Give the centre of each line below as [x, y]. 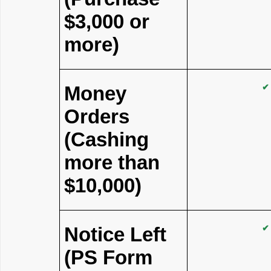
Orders [97, 116]
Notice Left [115, 234]
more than [112, 162]
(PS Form [108, 257]
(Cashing [106, 139]
